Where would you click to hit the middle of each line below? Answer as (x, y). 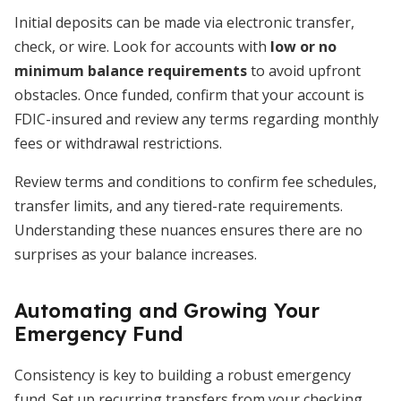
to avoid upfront (304, 71)
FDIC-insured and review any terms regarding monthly (196, 119)
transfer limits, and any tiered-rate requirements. (179, 206)
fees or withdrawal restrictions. (118, 143)
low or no (303, 47)
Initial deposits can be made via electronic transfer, (184, 22)
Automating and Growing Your (167, 311)
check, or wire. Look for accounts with (142, 47)
